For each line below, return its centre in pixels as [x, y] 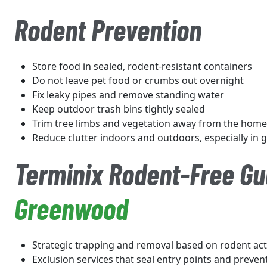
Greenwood [71, 208]
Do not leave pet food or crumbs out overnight [138, 80]
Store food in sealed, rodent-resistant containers [142, 66]
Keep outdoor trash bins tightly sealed [119, 109]
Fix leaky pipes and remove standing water [128, 95]
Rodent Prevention [108, 30]
